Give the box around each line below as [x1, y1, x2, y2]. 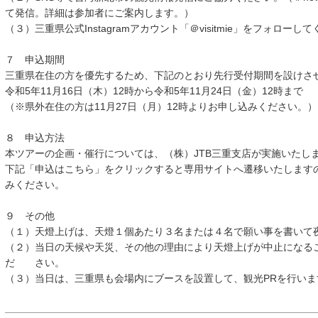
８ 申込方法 [4, 132, 75, 143]
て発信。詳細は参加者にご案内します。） [4, 7, 194, 18]
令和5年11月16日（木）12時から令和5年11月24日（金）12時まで [4, 85, 303, 97]
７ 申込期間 [4, 54, 75, 65]
